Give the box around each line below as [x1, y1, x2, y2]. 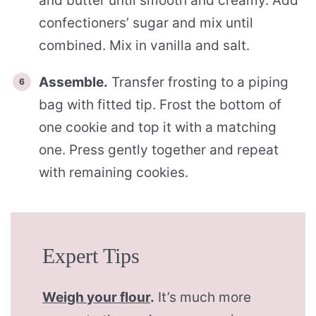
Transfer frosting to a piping [108, 73, 288, 90]
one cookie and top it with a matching [39, 119, 276, 135]
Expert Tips [42, 244, 140, 268]
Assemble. [39, 73, 108, 90]
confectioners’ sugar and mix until [39, 14, 253, 31]
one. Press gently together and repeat [39, 141, 279, 158]
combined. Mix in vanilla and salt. [39, 37, 250, 54]
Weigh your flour [42, 289, 151, 306]
